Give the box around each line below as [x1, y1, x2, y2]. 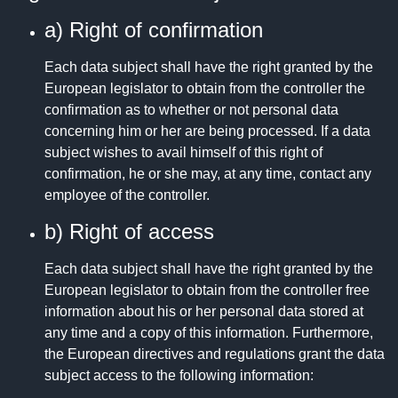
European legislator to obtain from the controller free [44, 282, 370, 298]
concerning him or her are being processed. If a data [44, 123, 370, 139]
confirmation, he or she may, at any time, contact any [44, 166, 371, 182]
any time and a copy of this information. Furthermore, [44, 324, 373, 340]
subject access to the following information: [44, 367, 314, 383]
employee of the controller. [44, 187, 210, 203]
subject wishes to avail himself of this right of [44, 145, 322, 161]
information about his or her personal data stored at [44, 303, 363, 319]
